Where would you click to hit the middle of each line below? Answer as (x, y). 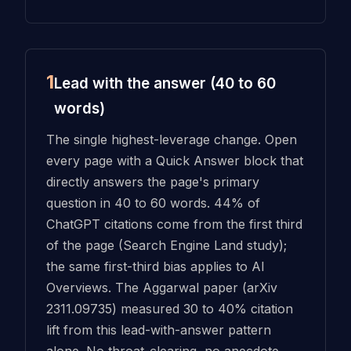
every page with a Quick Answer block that (174, 160)
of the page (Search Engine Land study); (166, 245)
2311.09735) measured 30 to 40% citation (169, 308)
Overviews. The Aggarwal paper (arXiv (161, 287)
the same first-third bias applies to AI (155, 266)
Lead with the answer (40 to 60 (165, 84)
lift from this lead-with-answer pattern (158, 329)
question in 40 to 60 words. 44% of (153, 203)
